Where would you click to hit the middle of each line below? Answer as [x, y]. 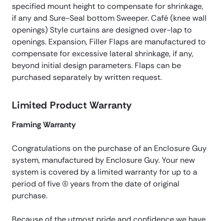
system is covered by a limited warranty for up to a [105, 172]
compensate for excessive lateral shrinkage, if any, [103, 54]
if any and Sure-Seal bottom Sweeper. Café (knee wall [109, 18]
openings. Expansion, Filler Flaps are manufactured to [109, 42]
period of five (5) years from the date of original [96, 184]
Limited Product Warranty [72, 105]
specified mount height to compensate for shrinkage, [108, 6]
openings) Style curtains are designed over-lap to [102, 30]
